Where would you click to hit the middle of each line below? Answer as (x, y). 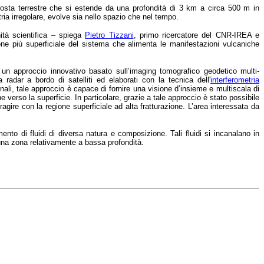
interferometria (235, 80)
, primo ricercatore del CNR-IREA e (197, 35)
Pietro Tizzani (109, 35)
